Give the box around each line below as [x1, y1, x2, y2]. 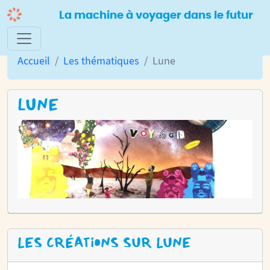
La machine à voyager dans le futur [59, 10, 253, 21]
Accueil [17, 54, 50, 68]
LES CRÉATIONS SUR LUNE [17, 233, 191, 253]
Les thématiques [63, 54, 139, 68]
